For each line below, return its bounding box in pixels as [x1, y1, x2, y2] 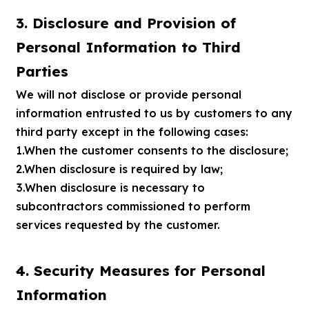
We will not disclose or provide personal [15, 88, 241, 102]
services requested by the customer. [15, 218, 220, 232]
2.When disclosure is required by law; [15, 162, 223, 177]
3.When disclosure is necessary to [15, 181, 205, 195]
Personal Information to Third [15, 37, 241, 56]
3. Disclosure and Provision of [15, 13, 236, 32]
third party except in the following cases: [15, 125, 248, 139]
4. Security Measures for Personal [15, 261, 266, 279]
